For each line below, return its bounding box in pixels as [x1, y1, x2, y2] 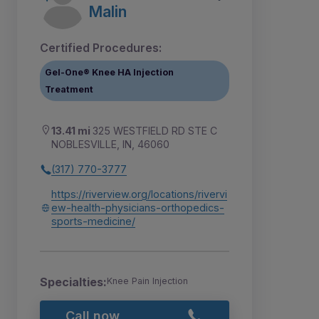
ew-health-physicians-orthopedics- [51, 202, 224, 214]
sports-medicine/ [51, 215, 135, 228]
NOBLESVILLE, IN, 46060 [51, 138, 169, 151]
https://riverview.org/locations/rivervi [51, 188, 227, 201]
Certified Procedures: [40, 41, 162, 56]
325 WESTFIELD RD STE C [93, 125, 217, 137]
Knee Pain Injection [107, 276, 188, 287]
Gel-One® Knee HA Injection [45, 66, 174, 78]
